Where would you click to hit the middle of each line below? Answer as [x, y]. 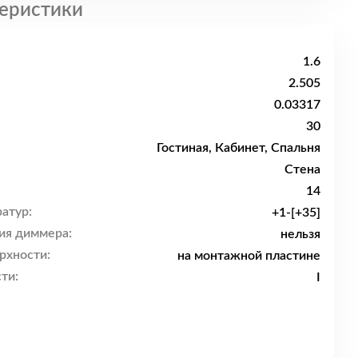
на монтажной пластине [249, 255]
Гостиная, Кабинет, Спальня [239, 147]
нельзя [300, 234]
